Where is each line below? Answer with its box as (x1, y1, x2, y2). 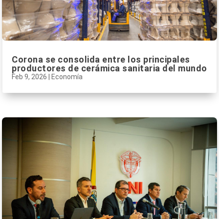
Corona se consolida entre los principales (12, 54, 190, 65)
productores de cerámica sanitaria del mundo (12, 63, 207, 74)
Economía (51, 73, 83, 81)
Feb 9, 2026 (12, 73, 47, 81)
